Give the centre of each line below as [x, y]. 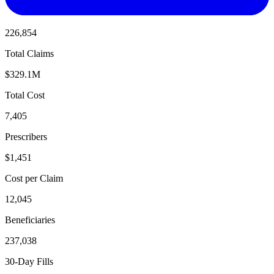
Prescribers [26, 136]
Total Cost [25, 95]
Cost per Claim [34, 178]
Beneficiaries [30, 220]
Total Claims [29, 53]
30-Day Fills [29, 261]
